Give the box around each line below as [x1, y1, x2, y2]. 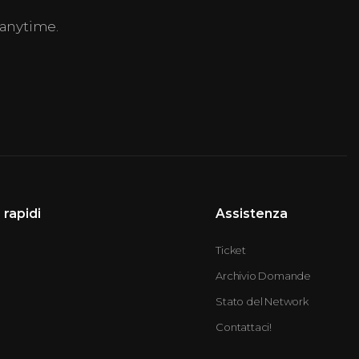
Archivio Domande [216, 268, 311, 282]
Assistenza [216, 205, 288, 221]
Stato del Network [216, 294, 309, 308]
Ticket [216, 243, 246, 256]
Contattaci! [216, 320, 272, 333]
